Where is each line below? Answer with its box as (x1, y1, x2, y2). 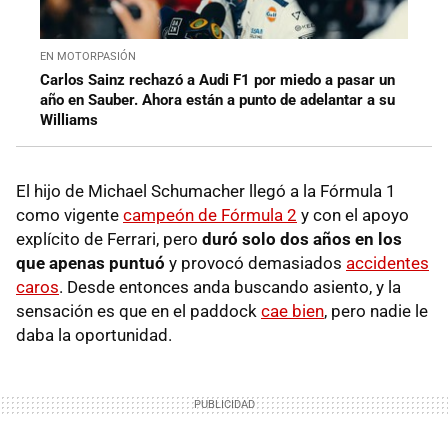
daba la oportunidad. (16, 324, 172, 345)
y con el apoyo (297, 204, 409, 225)
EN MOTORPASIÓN (40, 49, 136, 63)
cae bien (261, 300, 324, 321)
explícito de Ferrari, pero (16, 228, 202, 249)
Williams (40, 110, 98, 129)
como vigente (16, 204, 123, 225)
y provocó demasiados (169, 252, 346, 273)
